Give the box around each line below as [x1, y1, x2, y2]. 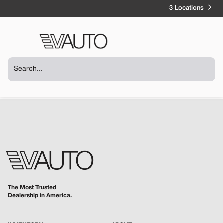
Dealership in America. [8, 193, 72, 199]
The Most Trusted [8, 185, 56, 191]
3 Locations [169, 5, 204, 11]
